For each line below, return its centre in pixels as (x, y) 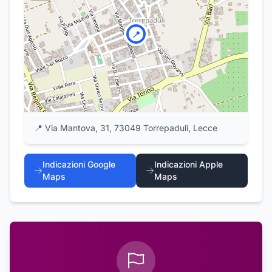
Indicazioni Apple (189, 164)
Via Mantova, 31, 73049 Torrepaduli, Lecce (131, 128)
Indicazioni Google (79, 164)
